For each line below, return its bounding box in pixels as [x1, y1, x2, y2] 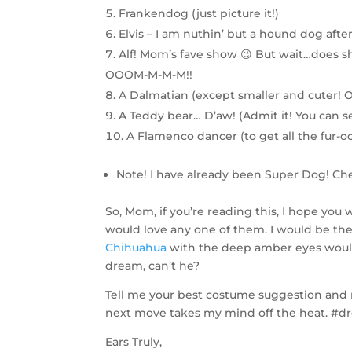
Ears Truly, [105, 334, 163, 349]
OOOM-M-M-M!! [105, 67, 193, 82]
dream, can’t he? [105, 258, 200, 273]
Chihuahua [105, 240, 167, 255]
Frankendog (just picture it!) [119, 5, 280, 20]
